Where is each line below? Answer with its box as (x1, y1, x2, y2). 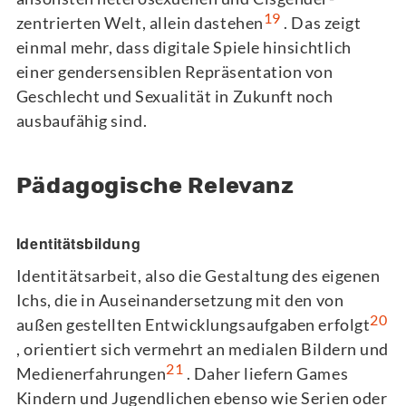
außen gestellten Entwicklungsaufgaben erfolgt (15, 314, 371, 334)
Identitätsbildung (15, 232, 141, 254)
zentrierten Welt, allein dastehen (15, 13, 264, 34)
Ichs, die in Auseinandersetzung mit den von (15, 289, 344, 310)
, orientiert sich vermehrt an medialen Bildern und (15, 338, 389, 359)
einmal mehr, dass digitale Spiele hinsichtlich (15, 37, 352, 58)
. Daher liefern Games (183, 362, 349, 383)
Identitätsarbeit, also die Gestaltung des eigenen (15, 265, 381, 285)
